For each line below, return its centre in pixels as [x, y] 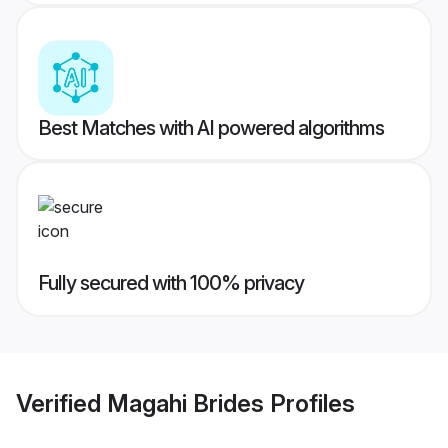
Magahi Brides [185, 403]
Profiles [309, 403]
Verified [61, 403]
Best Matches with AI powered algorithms [211, 128]
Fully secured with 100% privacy [171, 283]
